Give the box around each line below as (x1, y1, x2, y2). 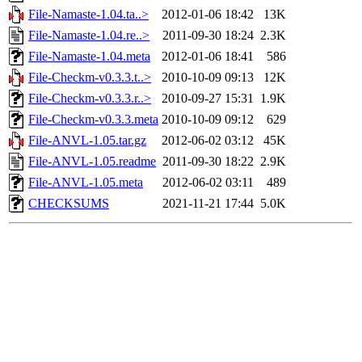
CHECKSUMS (28, 196, 109, 211)
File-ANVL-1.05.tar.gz (28, 133, 146, 148)
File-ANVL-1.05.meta (28, 175, 143, 190)
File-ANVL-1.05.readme (28, 154, 156, 169)
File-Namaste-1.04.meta (28, 49, 150, 64)
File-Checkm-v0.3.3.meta (28, 112, 158, 127)
